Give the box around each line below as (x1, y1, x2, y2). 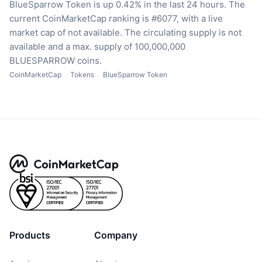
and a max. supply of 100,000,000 (48, 40, 185, 52)
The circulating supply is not (125, 26, 242, 38)
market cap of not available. (9, 26, 122, 38)
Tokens (70, 70, 94, 79)
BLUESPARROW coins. (9, 54, 102, 66)
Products (9, 229, 50, 241)
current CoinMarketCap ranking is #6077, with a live (9, 12, 223, 24)
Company (94, 229, 137, 241)
